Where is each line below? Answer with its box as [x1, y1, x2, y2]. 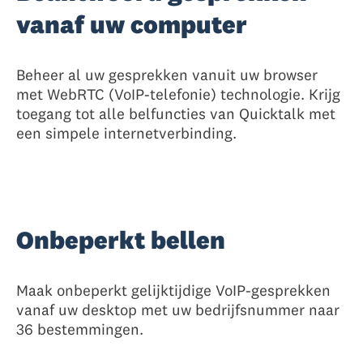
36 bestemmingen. [16, 319, 143, 340]
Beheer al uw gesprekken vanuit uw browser [16, 65, 318, 85]
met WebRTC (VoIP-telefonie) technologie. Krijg [16, 84, 340, 105]
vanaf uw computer [16, 9, 247, 41]
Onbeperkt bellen [16, 224, 225, 256]
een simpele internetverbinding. [16, 123, 237, 143]
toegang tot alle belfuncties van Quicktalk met [16, 104, 335, 124]
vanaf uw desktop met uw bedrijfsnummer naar [16, 300, 340, 320]
